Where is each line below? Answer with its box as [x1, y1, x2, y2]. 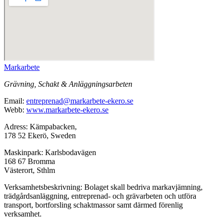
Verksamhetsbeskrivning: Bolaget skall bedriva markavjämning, [4, 182, 203, 191]
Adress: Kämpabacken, [4, 122, 77, 131]
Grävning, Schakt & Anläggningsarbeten [4, 79, 132, 88]
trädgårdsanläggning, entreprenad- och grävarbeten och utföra [4, 191, 196, 200]
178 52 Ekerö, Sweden [4, 131, 76, 140]
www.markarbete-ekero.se [26, 105, 109, 114]
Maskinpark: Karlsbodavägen [4, 148, 96, 157]
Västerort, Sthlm [4, 166, 55, 174]
